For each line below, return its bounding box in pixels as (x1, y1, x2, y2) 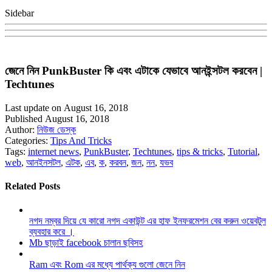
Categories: (5, 135, 50, 146)
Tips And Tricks (50, 135, 112, 146)
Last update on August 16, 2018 (5, 102, 128, 113)
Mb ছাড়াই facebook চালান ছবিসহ (29, 237, 143, 248)
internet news (28, 146, 79, 157)
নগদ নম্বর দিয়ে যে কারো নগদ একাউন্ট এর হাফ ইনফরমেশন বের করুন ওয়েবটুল (29, 216, 266, 226)
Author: (5, 124, 37, 135)
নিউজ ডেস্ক (37, 124, 76, 135)
